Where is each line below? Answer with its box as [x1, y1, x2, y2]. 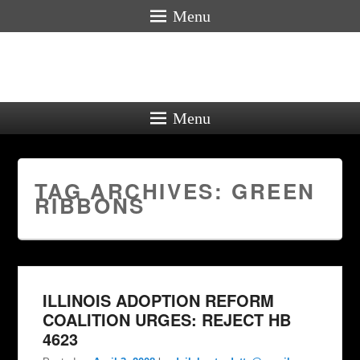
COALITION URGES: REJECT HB [43, 308, 292, 331]
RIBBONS [34, 190, 145, 220]
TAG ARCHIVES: [34, 176, 231, 206]
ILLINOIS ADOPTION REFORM [43, 288, 275, 312]
